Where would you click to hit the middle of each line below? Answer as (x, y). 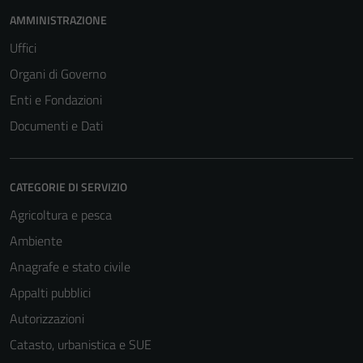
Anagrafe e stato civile (70, 267)
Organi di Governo (58, 74)
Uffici (23, 48)
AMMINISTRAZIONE (58, 20)
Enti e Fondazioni (56, 100)
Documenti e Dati (56, 126)
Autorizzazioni (47, 318)
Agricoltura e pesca (61, 215)
